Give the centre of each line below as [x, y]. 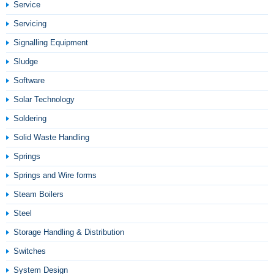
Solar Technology [44, 99]
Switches [30, 251]
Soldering [30, 118]
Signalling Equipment [51, 43]
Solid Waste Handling [51, 137]
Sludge [26, 61]
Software [29, 80]
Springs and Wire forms [55, 175]
